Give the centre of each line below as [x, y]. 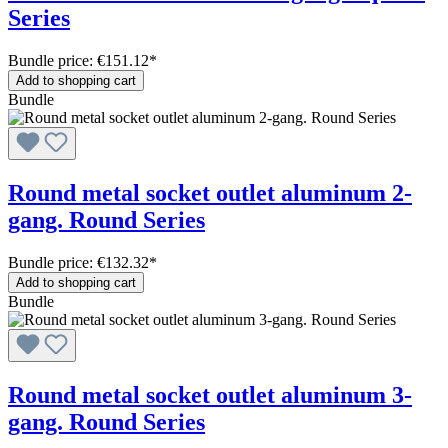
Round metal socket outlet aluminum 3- [210, 394]
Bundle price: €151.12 [78, 61]
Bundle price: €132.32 [78, 263]
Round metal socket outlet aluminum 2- [210, 193]
